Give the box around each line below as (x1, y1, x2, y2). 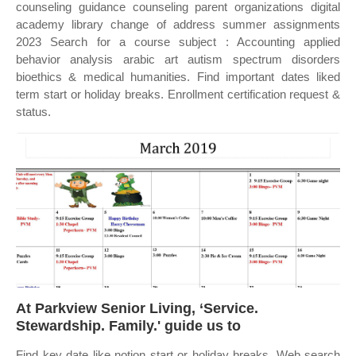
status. (16, 105, 51, 118)
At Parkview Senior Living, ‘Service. (16, 300, 258, 316)
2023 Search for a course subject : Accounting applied (16, 35, 340, 48)
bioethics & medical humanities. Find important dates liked (16, 70, 340, 83)
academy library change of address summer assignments (16, 17, 340, 31)
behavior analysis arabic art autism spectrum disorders (16, 52, 340, 66)
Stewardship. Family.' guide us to (16, 318, 241, 334)
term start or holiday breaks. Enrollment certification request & (16, 87, 340, 101)
